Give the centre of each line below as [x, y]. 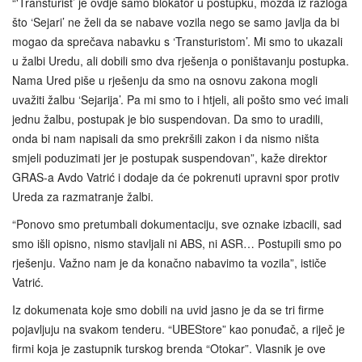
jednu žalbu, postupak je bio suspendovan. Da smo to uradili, [168, 119]
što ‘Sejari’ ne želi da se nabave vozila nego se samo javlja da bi [176, 22]
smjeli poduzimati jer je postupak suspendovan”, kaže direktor [170, 158]
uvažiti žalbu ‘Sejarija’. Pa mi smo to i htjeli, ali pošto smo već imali [180, 100]
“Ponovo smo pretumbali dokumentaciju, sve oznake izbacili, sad [177, 224]
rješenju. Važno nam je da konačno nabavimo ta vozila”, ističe [169, 263]
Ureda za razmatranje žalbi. [83, 197]
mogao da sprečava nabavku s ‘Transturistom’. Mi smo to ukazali [177, 42]
